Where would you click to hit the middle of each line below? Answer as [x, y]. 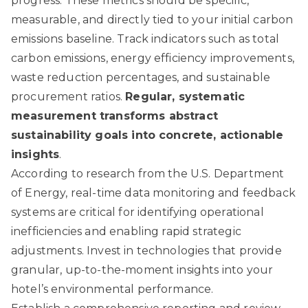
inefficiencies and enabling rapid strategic [126, 231]
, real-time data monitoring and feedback [180, 192]
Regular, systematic [185, 96]
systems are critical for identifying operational [137, 212]
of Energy [38, 192]
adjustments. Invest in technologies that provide [146, 250]
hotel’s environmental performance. [112, 289]
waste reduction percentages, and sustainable [141, 77]
